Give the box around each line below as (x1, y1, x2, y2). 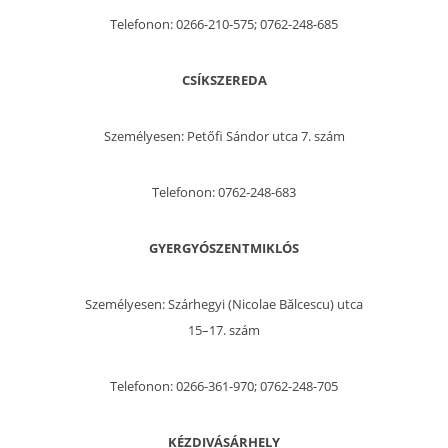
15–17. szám (188, 321, 260, 340)
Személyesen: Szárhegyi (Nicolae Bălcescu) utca (85, 295, 363, 314)
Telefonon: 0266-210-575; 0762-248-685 (110, 15, 338, 34)
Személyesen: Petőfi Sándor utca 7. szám (103, 127, 345, 146)
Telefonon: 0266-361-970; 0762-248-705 (110, 377, 338, 396)
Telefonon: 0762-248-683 (152, 183, 296, 202)
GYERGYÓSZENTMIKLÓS (149, 239, 299, 258)
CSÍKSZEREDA (181, 71, 267, 90)
